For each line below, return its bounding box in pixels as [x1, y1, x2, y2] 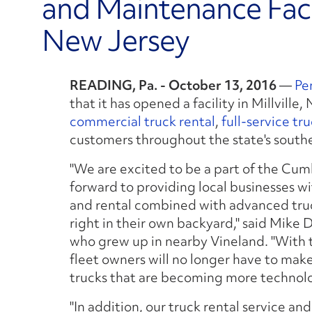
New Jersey [42, 20, 189, 61]
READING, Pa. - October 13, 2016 [70, 76, 280, 95]
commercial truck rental [70, 112, 216, 131]
